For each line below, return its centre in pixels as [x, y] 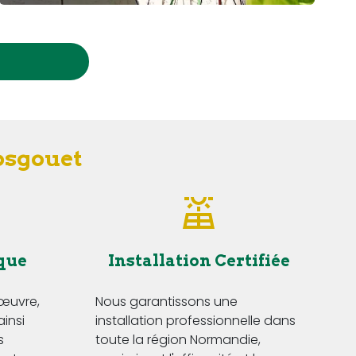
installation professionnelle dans [195, 321]
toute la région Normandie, [178, 340]
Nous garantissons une [166, 302]
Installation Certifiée [199, 261]
